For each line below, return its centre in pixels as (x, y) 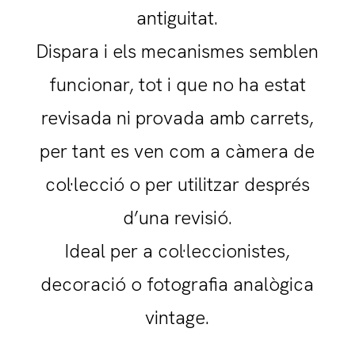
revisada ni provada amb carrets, (177, 118)
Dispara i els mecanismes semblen (177, 52)
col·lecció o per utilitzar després (177, 185)
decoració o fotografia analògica (177, 284)
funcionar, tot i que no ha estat (177, 85)
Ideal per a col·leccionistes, (177, 251)
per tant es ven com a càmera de (177, 151)
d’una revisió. (177, 218)
